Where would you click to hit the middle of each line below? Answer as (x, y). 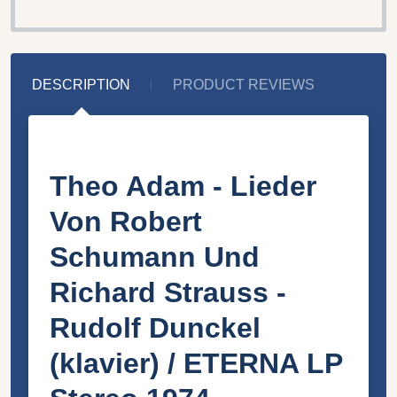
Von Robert (126, 221)
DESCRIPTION (81, 84)
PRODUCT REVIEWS (244, 84)
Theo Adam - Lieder (183, 186)
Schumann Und (155, 257)
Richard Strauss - (168, 292)
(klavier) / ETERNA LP (196, 363)
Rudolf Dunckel (155, 327)
